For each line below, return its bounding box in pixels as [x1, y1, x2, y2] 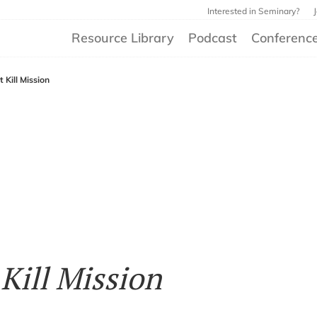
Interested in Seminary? [207, 6, 299, 16]
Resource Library [71, 30, 174, 46]
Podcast [188, 30, 237, 46]
